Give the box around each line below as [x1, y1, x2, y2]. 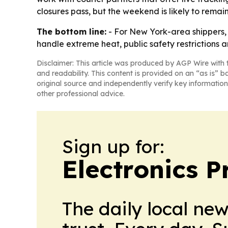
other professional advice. [37, 89, 125, 98]
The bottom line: [37, 26, 106, 37]
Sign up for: [62, 134, 164, 158]
